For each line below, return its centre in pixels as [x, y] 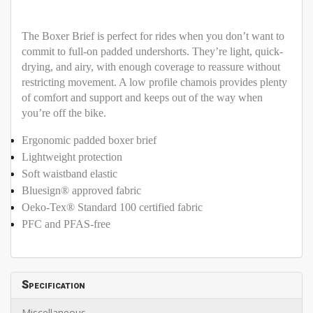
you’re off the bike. [64, 113]
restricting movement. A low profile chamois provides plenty [154, 82]
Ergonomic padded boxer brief [89, 140]
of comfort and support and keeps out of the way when [142, 98]
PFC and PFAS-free [66, 224]
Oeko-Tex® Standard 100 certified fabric [112, 208]
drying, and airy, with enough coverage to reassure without [151, 67]
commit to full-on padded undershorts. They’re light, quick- [152, 52]
